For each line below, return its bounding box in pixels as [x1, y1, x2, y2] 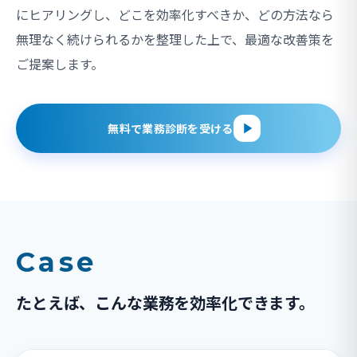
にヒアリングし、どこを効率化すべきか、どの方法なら [16, 5, 334, 25]
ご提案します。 [16, 54, 104, 74]
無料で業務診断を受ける [108, 120, 233, 137]
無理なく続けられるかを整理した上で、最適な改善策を [16, 29, 334, 49]
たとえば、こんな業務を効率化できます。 [16, 291, 315, 315]
